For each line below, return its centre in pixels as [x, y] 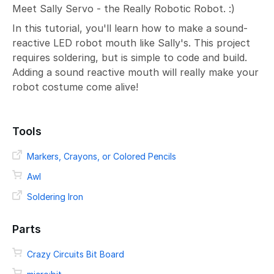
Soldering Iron [55, 197]
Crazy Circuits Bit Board [76, 254]
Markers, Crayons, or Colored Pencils [102, 156]
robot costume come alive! [75, 87]
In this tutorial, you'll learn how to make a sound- [130, 28]
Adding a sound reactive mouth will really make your [135, 72]
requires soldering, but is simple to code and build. [130, 57]
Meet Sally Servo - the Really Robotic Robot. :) [124, 9]
